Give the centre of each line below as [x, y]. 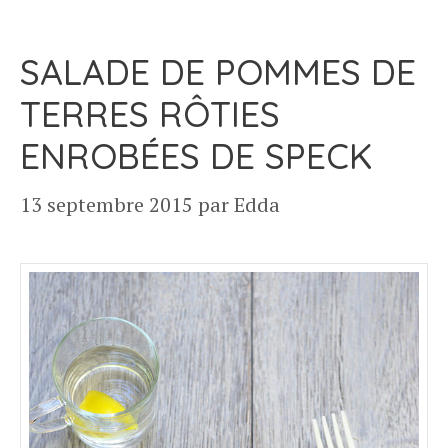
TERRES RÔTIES [150, 114]
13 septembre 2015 [106, 204]
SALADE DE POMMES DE [218, 72]
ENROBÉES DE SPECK [196, 156]
